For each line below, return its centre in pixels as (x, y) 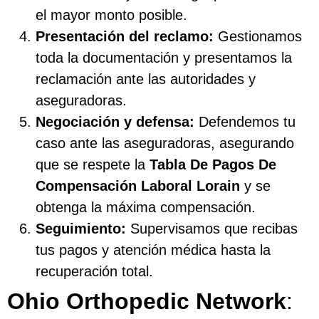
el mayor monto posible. (111, 15)
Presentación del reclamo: (125, 36)
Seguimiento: (81, 228)
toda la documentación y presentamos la (164, 57)
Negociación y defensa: (115, 121)
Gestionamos (258, 36)
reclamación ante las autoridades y (146, 79)
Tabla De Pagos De (213, 164)
